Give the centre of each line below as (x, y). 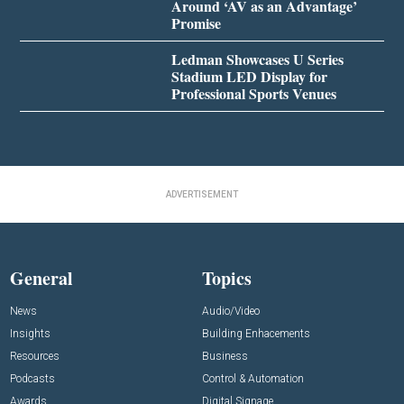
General (42, 279)
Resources (35, 357)
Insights (31, 334)
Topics (227, 279)
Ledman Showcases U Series (257, 60)
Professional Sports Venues (253, 94)
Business (225, 357)
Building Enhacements (256, 334)
